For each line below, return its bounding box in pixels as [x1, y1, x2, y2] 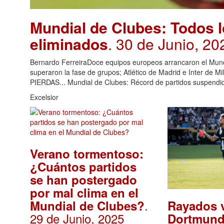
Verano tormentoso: [30, 145, 143, 162]
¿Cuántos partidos [30, 158, 136, 175]
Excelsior [30, 92, 58, 102]
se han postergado [30, 171, 137, 188]
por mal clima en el [30, 184, 138, 201]
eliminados [30, 33, 108, 54]
